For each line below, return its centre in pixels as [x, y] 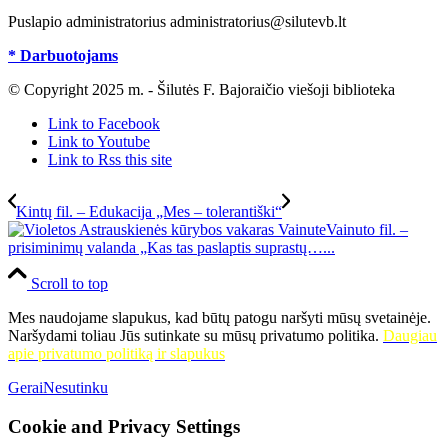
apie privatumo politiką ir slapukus [116, 354]
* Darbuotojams [63, 56]
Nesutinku [75, 388]
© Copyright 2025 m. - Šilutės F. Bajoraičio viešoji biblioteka [201, 90]
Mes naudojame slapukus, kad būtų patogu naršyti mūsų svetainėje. [219, 318]
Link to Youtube [99, 142]
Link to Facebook [104, 124]
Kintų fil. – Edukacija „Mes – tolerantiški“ [149, 212]
